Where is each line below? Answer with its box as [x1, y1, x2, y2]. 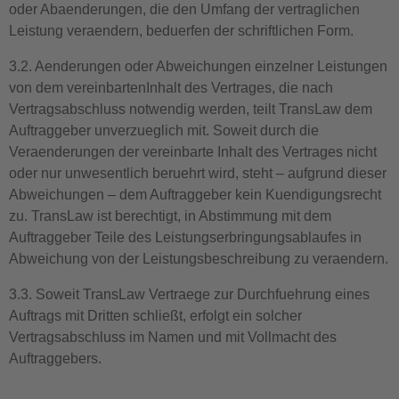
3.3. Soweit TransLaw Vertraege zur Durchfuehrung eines [9, 287, 370, 302]
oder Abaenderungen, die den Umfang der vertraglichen [9, 2, 360, 17]
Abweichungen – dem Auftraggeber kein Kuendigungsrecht [9, 187, 381, 202]
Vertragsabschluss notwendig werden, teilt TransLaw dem [9, 102, 372, 117]
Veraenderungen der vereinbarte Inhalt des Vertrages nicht [9, 144, 377, 159]
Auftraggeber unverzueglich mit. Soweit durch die [9, 123, 319, 138]
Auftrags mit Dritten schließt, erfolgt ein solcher [9, 308, 302, 323]
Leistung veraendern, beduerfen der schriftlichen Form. [9, 23, 354, 38]
